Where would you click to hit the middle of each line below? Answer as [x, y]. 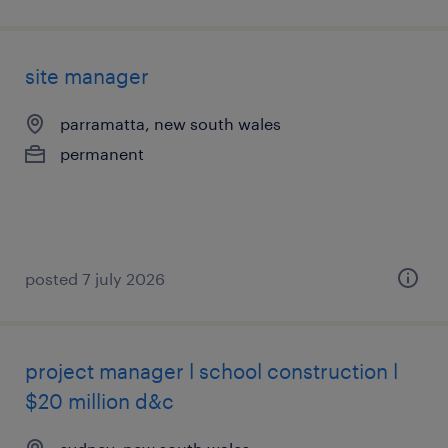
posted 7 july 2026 [95, 278]
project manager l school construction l [211, 371]
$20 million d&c [99, 401]
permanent [102, 153]
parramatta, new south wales [170, 123]
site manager [87, 76]
